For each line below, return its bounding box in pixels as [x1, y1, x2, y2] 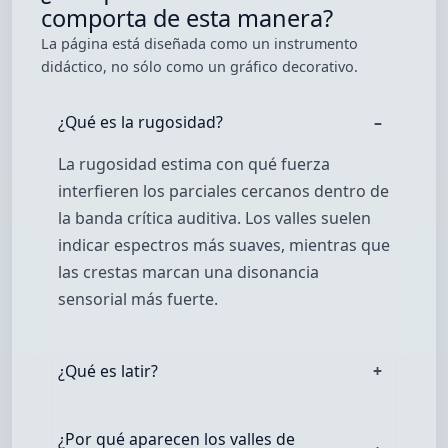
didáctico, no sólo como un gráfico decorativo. [41, 57, 359, 77]
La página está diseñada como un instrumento [41, 34, 359, 54]
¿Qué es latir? [57, 359, 158, 382]
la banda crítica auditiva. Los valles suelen [57, 207, 371, 230]
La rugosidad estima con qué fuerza [57, 153, 330, 176]
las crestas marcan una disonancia [57, 261, 319, 284]
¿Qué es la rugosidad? [57, 111, 223, 134]
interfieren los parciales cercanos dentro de [57, 180, 389, 203]
